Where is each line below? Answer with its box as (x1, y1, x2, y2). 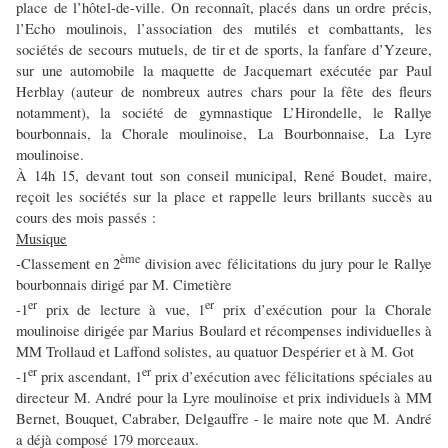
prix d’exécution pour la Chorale (214, 299, 433, 319)
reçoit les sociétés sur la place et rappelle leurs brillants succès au (16, 187, 432, 207)
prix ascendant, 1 (37, 366, 142, 386)
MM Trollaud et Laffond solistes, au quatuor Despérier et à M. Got (16, 341, 414, 361)
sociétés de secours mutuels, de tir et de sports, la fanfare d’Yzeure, (16, 40, 432, 60)
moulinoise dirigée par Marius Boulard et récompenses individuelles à (16, 320, 432, 340)
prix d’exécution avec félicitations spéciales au (151, 366, 432, 386)
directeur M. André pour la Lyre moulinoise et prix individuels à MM (16, 387, 432, 407)
